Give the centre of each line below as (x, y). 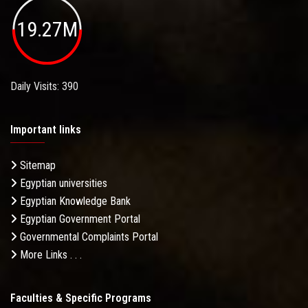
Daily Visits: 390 (44, 86)
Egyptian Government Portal (79, 219)
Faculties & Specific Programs (81, 298)
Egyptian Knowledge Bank (74, 201)
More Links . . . (49, 254)
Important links (46, 129)
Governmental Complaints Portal (88, 236)
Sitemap (36, 165)
